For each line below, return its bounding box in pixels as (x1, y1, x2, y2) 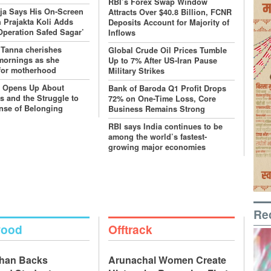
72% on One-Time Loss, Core (108, 93, 217, 104)
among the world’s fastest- (108, 131, 207, 142)
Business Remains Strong (108, 103, 206, 114)
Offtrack (108, 221, 153, 238)
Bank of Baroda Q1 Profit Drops (108, 83, 227, 94)
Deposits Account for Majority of (108, 17, 230, 28)
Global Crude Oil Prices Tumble (108, 45, 227, 56)
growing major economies (108, 141, 206, 152)
